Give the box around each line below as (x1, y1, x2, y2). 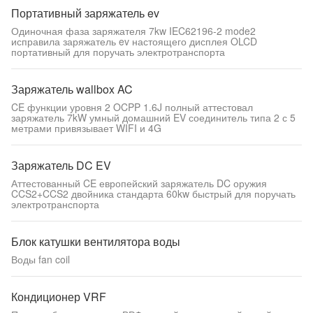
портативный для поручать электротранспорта (11, 45, 225, 59)
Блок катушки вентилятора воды (11, 233, 180, 249)
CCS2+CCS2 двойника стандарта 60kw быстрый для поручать (11, 187, 296, 201)
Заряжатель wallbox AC (11, 81, 133, 97)
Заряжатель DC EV (11, 157, 111, 173)
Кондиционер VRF (11, 289, 106, 305)
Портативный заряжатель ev (11, 5, 159, 21)
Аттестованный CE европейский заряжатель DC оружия (11, 176, 267, 190)
